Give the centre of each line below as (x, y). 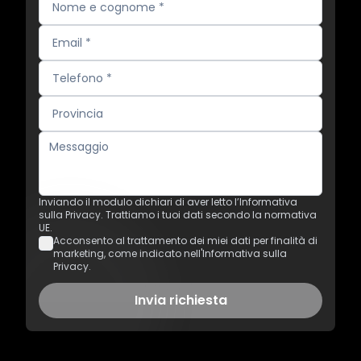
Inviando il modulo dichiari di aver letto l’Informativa (168, 202)
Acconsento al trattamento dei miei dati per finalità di (185, 241)
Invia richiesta (180, 300)
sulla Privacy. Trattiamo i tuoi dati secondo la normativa (178, 215)
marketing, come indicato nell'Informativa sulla (170, 253)
